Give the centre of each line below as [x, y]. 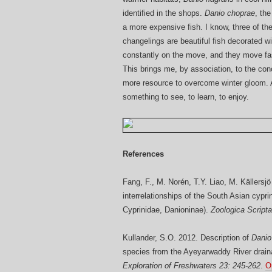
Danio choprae [230, 13]
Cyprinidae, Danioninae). [167, 210]
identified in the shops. [164, 13]
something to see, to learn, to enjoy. [186, 97]
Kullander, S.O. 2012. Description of [187, 238]
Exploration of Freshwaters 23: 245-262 [192, 266]
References [143, 154]
